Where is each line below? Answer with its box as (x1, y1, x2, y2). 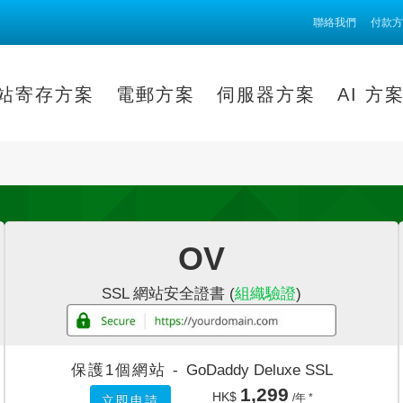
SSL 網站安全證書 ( (102, 285, 235, 302)
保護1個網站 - (70, 360, 186, 379)
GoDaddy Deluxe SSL (185, 360, 333, 379)
